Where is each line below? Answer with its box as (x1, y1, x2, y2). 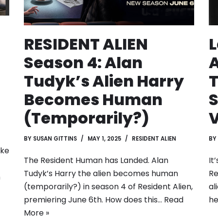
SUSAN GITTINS (33, 135, 77, 143)
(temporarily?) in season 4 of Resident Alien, (24, 181, 193, 193)
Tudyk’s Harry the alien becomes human (24, 168, 178, 180)
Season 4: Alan (24, 52, 143, 74)
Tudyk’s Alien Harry (24, 70, 184, 92)
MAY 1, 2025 (88, 135, 121, 143)
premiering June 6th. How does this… (24, 194, 164, 206)
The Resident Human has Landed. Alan (24, 155, 168, 166)
